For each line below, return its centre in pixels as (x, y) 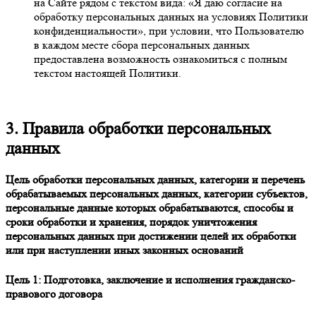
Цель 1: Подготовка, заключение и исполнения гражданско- (150, 279)
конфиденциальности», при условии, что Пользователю (169, 30)
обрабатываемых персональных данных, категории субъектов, (157, 194)
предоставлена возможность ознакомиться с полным (160, 59)
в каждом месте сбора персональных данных (142, 44)
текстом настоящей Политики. (108, 73)
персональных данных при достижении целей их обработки (151, 236)
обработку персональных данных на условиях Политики (171, 16)
